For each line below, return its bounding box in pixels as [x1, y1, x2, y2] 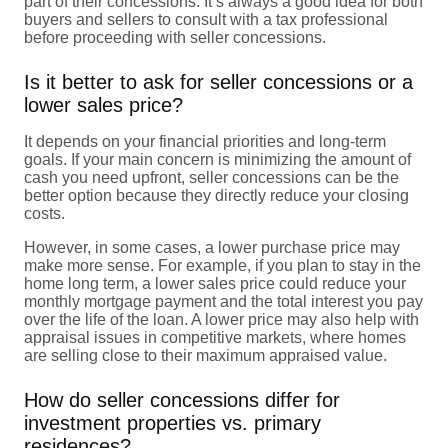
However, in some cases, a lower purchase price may [24, 238, 400, 256]
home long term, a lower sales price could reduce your [24, 274, 406, 292]
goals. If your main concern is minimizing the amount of [24, 150, 411, 168]
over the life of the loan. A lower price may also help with [24, 310, 419, 328]
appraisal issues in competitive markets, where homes [24, 328, 406, 346]
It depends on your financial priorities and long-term [24, 132, 386, 150]
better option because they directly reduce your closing [24, 186, 409, 204]
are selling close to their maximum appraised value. [24, 346, 387, 364]
